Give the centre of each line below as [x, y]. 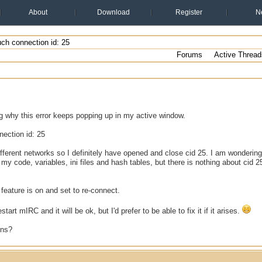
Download [113, 12]
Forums [189, 55]
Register [189, 12]
